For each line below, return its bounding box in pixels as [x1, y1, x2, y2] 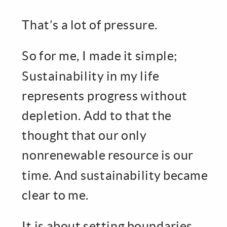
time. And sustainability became [22, 167, 208, 182]
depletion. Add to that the [22, 107, 172, 123]
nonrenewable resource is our [22, 147, 194, 163]
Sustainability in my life [22, 68, 159, 83]
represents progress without [22, 88, 187, 103]
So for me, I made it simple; [22, 48, 178, 63]
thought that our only [22, 127, 147, 143]
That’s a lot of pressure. [22, 17, 158, 32]
